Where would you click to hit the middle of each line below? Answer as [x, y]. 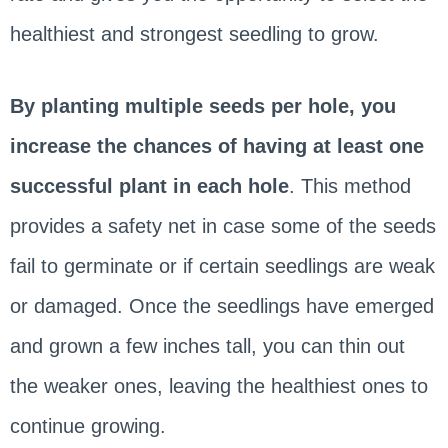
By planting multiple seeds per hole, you [202, 105]
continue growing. [87, 425]
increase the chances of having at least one [216, 145]
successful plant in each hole [149, 185]
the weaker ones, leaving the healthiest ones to [218, 385]
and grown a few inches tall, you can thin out [207, 345]
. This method [349, 185]
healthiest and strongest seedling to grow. [194, 33]
